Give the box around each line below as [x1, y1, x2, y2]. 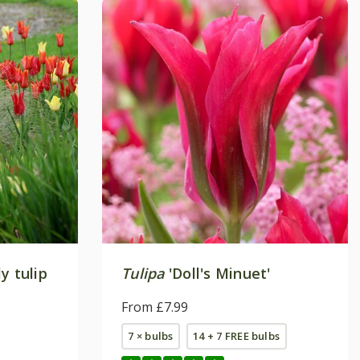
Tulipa [121, 263, 165, 283]
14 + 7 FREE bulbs [193, 328, 280, 343]
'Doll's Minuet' [164, 263, 271, 283]
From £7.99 [121, 297, 188, 316]
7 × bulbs [128, 328, 174, 343]
